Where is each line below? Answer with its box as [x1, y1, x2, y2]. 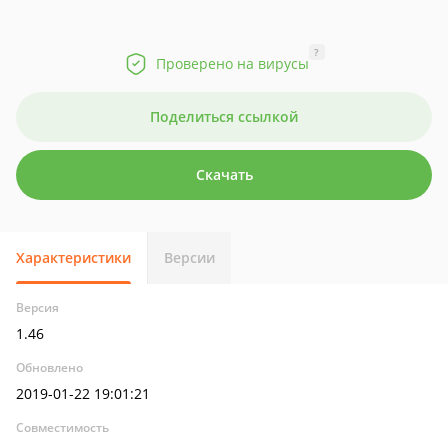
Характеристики [16, 248, 131, 267]
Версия [16, 299, 59, 316]
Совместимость [16, 419, 109, 436]
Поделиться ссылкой [150, 107, 298, 126]
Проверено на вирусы [155, 54, 309, 73]
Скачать [195, 165, 253, 184]
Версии [164, 248, 215, 267]
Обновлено [16, 359, 83, 376]
